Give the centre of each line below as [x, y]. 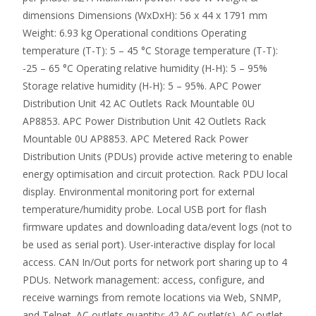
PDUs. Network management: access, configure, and [144, 280]
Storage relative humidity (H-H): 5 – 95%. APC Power [142, 86]
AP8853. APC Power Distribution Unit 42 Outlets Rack [144, 121]
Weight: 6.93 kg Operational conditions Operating [134, 33]
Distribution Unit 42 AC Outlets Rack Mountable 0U [139, 103]
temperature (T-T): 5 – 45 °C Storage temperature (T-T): [150, 50]
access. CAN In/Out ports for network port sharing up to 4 [155, 262]
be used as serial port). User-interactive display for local [149, 244]
